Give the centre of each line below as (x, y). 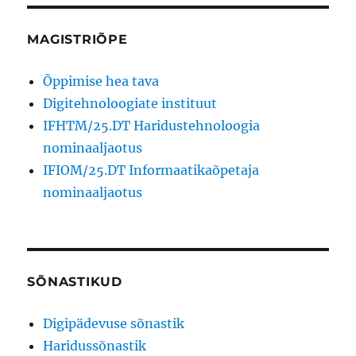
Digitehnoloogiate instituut (130, 104)
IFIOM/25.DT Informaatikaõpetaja (151, 170)
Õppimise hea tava (101, 81)
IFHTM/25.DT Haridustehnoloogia (152, 126)
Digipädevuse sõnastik (114, 324)
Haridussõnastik (95, 346)
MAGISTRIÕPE (77, 40)
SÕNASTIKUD (75, 282)
